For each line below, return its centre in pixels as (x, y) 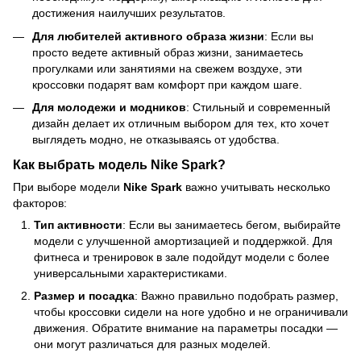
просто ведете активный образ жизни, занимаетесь (168, 52)
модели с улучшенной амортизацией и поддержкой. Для (183, 241)
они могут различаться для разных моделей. (152, 344)
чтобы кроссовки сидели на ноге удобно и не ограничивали (191, 312)
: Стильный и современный (258, 108)
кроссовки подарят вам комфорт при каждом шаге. (167, 84)
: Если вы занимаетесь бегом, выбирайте (232, 224)
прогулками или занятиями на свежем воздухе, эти (167, 68)
